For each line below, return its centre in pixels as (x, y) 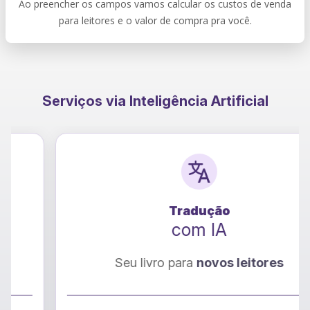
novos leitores (196, 263)
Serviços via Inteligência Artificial (155, 101)
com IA (155, 230)
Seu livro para (111, 263)
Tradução (155, 211)
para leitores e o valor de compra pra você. (155, 21)
